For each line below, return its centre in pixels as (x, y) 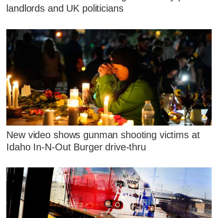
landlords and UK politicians (65, 9)
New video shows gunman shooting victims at (103, 135)
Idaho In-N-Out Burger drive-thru (76, 147)
